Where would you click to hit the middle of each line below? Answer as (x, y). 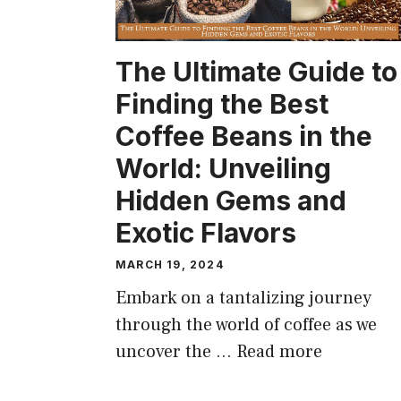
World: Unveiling (223, 168)
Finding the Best (222, 103)
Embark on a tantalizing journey (243, 298)
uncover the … (176, 351)
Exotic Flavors (206, 232)
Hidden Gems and (231, 200)
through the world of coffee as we (246, 324)
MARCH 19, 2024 (170, 264)
